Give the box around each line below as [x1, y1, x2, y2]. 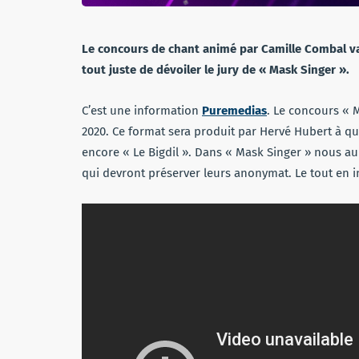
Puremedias [202, 103, 267, 119]
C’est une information [82, 103, 202, 119]
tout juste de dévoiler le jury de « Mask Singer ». [82, 63, 349, 78]
